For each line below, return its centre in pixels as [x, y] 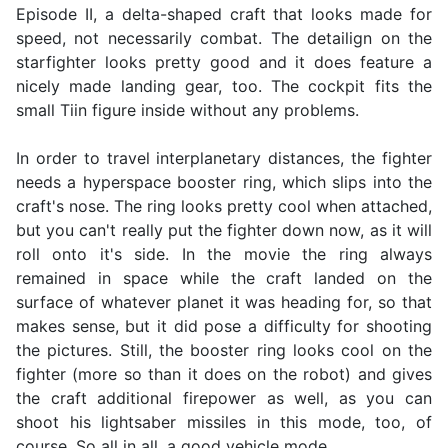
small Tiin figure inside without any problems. [187, 110]
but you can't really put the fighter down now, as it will [224, 230]
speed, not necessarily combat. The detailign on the [224, 38]
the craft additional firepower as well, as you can [224, 398]
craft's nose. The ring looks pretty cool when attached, [224, 206]
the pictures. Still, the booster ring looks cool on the [224, 350]
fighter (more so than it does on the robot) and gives [224, 374]
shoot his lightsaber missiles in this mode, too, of [224, 422]
